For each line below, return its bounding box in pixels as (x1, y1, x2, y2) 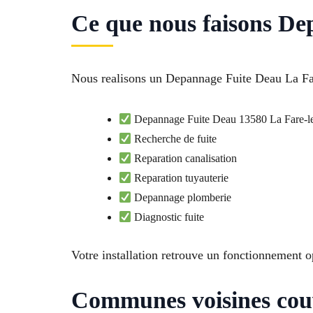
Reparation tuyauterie (131, 171, 229, 184)
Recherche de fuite (131, 132, 217, 145)
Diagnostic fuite (131, 210, 205, 223)
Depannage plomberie (131, 191, 232, 203)
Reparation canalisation (131, 152, 238, 164)
